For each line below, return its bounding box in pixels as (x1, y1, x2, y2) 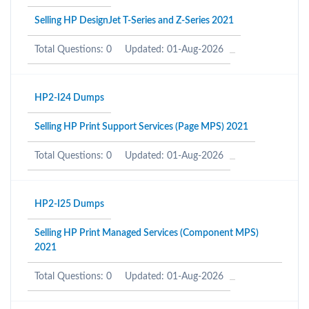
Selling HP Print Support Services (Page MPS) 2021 (34, 122, 248, 132)
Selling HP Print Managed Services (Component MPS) (34, 228, 259, 238)
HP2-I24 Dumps (34, 93, 104, 103)
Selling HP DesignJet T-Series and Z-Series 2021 (34, 16, 234, 26)
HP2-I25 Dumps (34, 199, 104, 209)
